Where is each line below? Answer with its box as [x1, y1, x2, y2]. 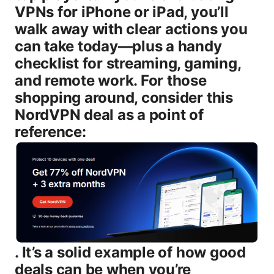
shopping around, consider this [15, 89, 233, 107]
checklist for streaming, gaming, [15, 54, 241, 73]
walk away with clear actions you [15, 20, 248, 39]
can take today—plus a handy [15, 37, 222, 56]
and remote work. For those [15, 72, 207, 90]
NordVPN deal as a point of [15, 106, 204, 124]
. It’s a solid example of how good [15, 243, 246, 262]
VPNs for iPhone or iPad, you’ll [15, 3, 229, 21]
